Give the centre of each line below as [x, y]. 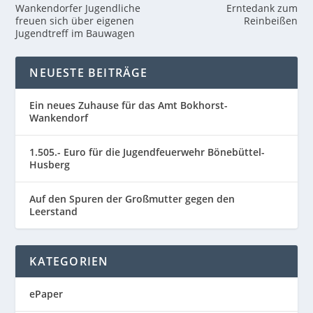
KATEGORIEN [69, 261]
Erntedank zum [262, 8]
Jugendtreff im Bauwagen [75, 33]
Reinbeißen [270, 21]
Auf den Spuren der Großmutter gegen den [132, 199]
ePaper [46, 294]
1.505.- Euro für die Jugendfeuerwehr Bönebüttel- [147, 152]
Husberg [50, 165]
